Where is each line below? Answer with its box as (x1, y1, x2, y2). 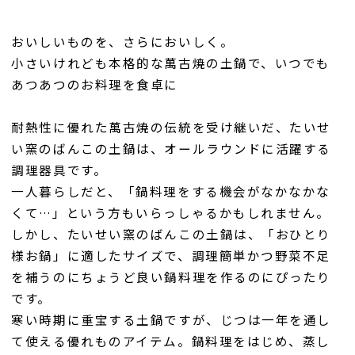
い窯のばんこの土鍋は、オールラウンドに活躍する (11, 139, 332, 157)
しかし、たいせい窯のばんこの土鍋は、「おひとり (11, 225, 332, 242)
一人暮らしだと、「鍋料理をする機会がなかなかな (11, 182, 331, 200)
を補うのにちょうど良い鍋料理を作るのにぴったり (11, 268, 332, 285)
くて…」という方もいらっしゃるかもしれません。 (11, 204, 331, 221)
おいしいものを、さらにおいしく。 (11, 32, 235, 50)
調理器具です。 (11, 161, 108, 178)
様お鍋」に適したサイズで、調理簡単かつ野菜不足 (11, 246, 331, 264)
